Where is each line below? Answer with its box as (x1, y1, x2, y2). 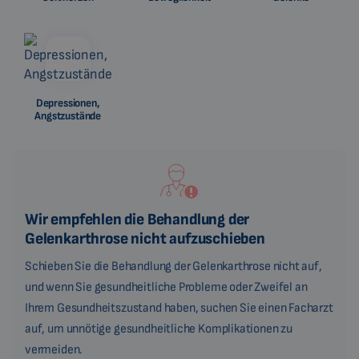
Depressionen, (35, 96, 100, 111)
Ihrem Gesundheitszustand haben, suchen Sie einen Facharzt (25, 301, 333, 317)
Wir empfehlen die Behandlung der (25, 210, 250, 230)
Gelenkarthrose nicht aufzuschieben (25, 229, 265, 249)
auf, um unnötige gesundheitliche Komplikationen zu (25, 321, 293, 337)
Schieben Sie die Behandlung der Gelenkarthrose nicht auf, (25, 259, 322, 275)
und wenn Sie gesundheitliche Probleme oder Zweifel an (25, 280, 308, 296)
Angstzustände (34, 109, 101, 123)
